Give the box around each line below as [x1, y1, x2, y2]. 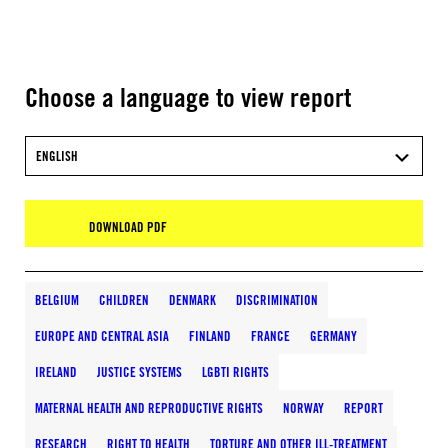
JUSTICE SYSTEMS [97, 364, 182, 380]
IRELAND [35, 364, 77, 380]
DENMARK [169, 292, 216, 308]
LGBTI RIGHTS [202, 364, 269, 380]
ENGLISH [36, 148, 78, 164]
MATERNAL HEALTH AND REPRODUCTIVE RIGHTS [35, 400, 263, 416]
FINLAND [189, 328, 231, 344]
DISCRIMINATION [236, 292, 318, 308]
